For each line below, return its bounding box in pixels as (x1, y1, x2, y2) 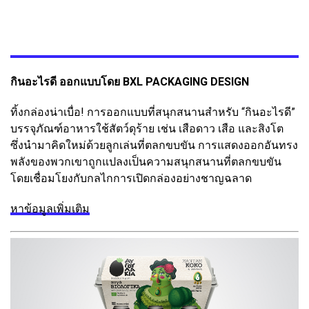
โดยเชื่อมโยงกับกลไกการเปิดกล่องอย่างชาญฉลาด (10, 171, 252, 185)
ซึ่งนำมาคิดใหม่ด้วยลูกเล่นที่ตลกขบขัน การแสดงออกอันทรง (10, 138, 298, 152)
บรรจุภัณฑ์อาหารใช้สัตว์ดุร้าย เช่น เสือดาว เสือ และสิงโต (10, 121, 283, 135)
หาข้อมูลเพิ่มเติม (10, 201, 90, 215)
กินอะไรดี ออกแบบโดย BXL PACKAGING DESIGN (10, 74, 249, 88)
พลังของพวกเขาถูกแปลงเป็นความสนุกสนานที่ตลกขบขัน (10, 154, 281, 168)
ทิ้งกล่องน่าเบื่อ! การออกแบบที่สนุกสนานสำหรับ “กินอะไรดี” (10, 105, 295, 119)
